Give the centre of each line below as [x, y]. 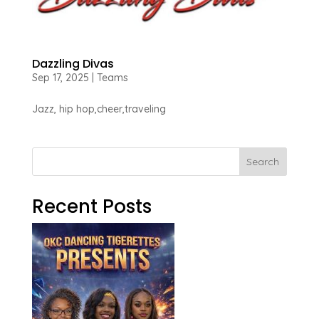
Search [263, 162]
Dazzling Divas [73, 64]
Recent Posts [91, 207]
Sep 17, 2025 [60, 78]
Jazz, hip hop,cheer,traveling [99, 109]
